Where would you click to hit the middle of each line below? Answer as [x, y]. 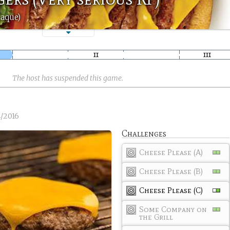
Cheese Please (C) [171, 190]
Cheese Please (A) [171, 152]
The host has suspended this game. [68, 78]
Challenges [144, 133]
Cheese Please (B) [171, 171]
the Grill [156, 217]
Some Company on [173, 209]
